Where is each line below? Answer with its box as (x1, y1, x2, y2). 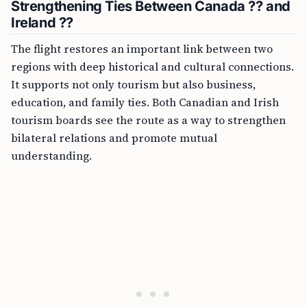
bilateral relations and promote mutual (11, 130, 217, 145)
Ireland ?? (11, 14, 73, 31)
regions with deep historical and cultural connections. (11, 59, 294, 74)
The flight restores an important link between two (11, 41, 273, 56)
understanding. (11, 148, 92, 163)
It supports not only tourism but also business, (11, 77, 256, 92)
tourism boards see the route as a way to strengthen (11, 112, 286, 127)
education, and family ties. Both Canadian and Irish (11, 95, 279, 110)
